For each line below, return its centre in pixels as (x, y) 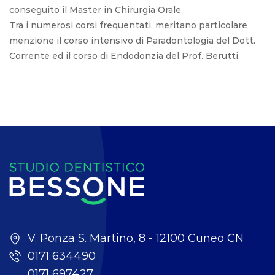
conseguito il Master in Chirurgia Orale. (96, 10)
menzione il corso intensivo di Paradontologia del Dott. (132, 41)
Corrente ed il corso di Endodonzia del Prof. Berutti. (125, 56)
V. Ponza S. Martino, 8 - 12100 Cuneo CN (136, 238)
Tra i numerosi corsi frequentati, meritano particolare (128, 25)
